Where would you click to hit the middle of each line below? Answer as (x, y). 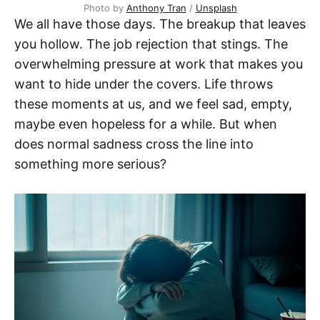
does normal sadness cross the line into (134, 144)
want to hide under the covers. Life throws (144, 84)
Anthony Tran (156, 8)
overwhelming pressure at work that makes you (159, 64)
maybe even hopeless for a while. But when (146, 124)
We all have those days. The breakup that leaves (160, 24)
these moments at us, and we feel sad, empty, (153, 104)
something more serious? (90, 164)
